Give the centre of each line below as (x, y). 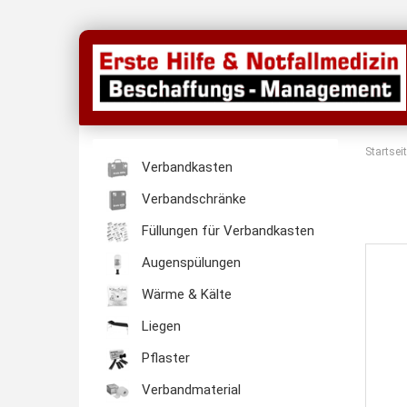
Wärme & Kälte (185, 295)
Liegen (159, 327)
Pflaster (164, 358)
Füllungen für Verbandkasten (226, 231)
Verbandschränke (192, 199)
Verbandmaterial (189, 390)
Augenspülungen (189, 263)
